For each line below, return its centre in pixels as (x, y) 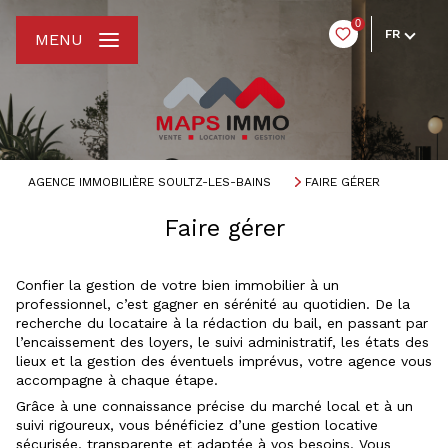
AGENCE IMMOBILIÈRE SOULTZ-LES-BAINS (149, 182)
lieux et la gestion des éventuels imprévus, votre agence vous (224, 360)
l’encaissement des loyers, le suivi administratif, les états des (222, 341)
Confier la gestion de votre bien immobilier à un (177, 284)
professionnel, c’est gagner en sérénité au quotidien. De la (213, 303)
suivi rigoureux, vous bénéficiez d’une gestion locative (197, 424)
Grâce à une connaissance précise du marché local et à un (214, 405)
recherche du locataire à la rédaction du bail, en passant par (222, 322)
